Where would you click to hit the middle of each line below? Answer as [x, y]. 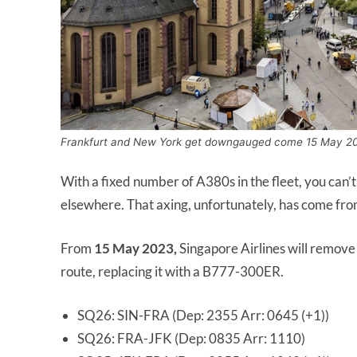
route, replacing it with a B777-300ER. [172, 272]
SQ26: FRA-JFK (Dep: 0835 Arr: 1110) [191, 339]
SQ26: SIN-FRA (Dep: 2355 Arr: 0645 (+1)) [203, 316]
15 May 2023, [135, 249]
